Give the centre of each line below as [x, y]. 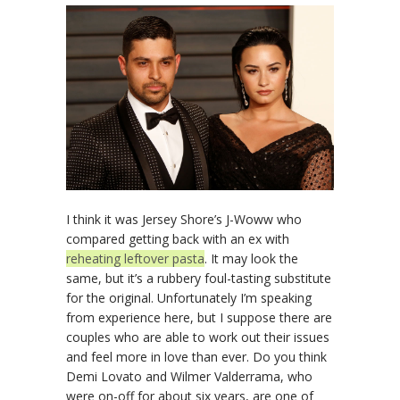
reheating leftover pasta [135, 259]
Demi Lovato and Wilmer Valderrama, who [189, 377]
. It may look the [251, 259]
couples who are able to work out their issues [198, 337]
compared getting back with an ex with [178, 239]
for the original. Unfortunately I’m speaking [189, 298]
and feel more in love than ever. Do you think [196, 357]
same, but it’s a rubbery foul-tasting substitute [199, 279]
